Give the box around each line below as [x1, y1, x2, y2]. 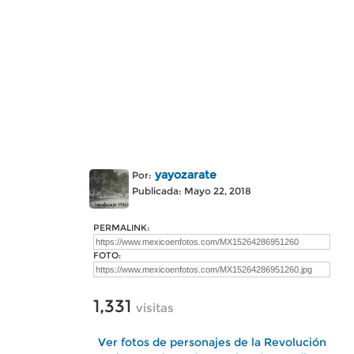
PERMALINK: [93, 222, 149, 233]
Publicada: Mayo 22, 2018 [132, 185, 251, 197]
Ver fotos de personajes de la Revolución [97, 335, 326, 349]
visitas [136, 300, 174, 315]
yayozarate [155, 168, 217, 182]
